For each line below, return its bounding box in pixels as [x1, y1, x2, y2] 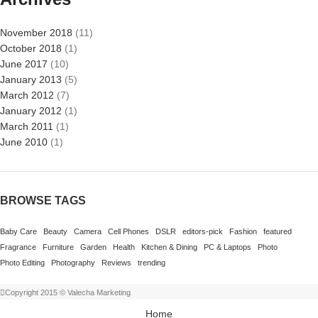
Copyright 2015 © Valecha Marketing [5, 288, 131, 297]
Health [113, 243, 135, 251]
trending [138, 258, 165, 267]
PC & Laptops [204, 243, 251, 251]
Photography [51, 258, 95, 267]
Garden [80, 243, 106, 251]
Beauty [43, 227, 67, 236]
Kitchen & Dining [141, 243, 197, 251]
